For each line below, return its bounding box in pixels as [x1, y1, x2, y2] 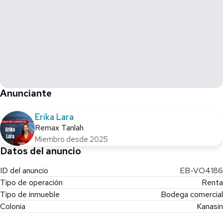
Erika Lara [35, 111, 74, 122]
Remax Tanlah [35, 122, 84, 133]
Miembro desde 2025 [35, 134, 108, 144]
